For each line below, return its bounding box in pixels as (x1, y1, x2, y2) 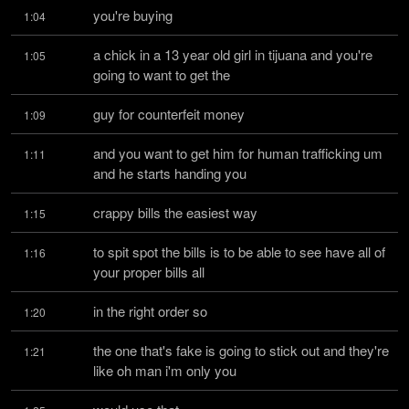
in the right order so (93, 301, 207, 320)
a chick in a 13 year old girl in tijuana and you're (93, 45, 372, 64)
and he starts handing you (93, 163, 246, 183)
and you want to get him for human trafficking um (93, 143, 383, 163)
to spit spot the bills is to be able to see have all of (93, 242, 385, 261)
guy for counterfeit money (93, 104, 245, 123)
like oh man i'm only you (93, 361, 236, 380)
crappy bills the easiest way (93, 203, 257, 222)
